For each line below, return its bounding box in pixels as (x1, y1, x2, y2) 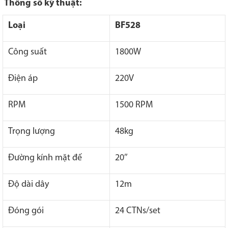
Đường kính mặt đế (8, 153, 82, 163)
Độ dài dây (8, 180, 49, 190)
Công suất (8, 47, 47, 58)
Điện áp (8, 74, 38, 84)
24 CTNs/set (115, 206, 160, 216)
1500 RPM (115, 100, 153, 110)
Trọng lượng (8, 127, 55, 137)
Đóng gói (8, 206, 44, 216)
